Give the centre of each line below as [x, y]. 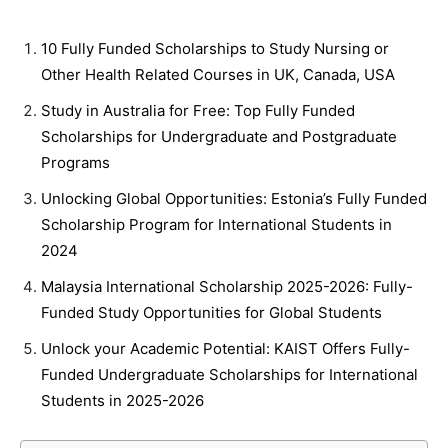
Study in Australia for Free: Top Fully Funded [198, 110]
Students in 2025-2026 [122, 400]
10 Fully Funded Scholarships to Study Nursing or [215, 48]
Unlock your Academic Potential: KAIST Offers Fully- [225, 348]
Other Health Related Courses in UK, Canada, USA [218, 74]
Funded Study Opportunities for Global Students [211, 312]
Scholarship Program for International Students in [216, 224]
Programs [75, 162]
